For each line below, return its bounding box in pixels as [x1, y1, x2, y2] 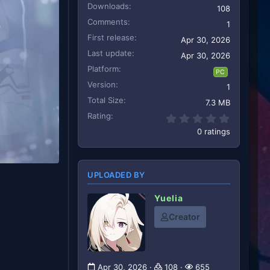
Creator [169, 212, 200, 222]
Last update [87, 48, 132, 58]
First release [87, 32, 134, 42]
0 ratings [197, 126, 230, 136]
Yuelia [154, 193, 183, 204]
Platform [87, 63, 119, 74]
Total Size [87, 95, 124, 105]
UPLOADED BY [87, 169, 145, 180]
